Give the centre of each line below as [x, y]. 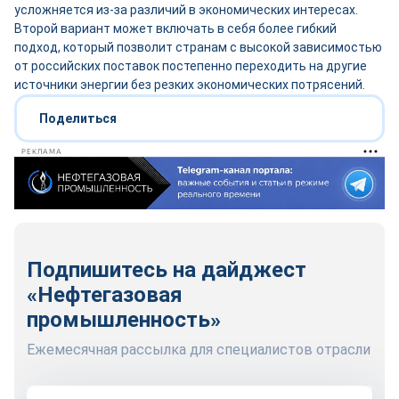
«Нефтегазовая [105, 295]
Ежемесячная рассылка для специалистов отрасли [199, 350]
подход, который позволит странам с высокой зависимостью [198, 47]
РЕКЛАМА [42, 151]
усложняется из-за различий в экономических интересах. [186, 10]
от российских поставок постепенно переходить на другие [191, 66]
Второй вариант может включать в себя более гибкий [175, 28]
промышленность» [124, 320]
